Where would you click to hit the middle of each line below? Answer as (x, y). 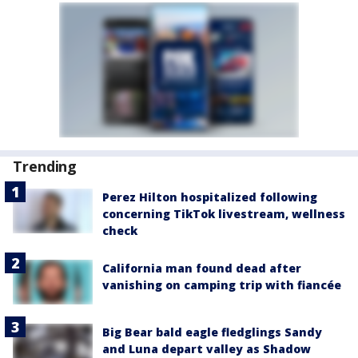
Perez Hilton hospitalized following (210, 197)
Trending (45, 166)
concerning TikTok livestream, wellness (224, 214)
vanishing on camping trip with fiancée (222, 285)
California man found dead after (202, 268)
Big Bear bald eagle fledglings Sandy (212, 332)
